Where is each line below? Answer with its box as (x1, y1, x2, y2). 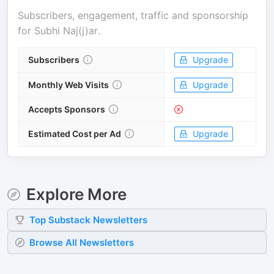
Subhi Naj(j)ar (34, 24, 98, 37)
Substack (48, 214, 91, 226)
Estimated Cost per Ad (28, 128, 121, 139)
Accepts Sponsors (28, 104, 105, 114)
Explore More (26, 185, 127, 204)
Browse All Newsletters (29, 237, 134, 248)
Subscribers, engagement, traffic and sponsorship (18, 9, 248, 21)
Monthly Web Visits (28, 80, 109, 90)
